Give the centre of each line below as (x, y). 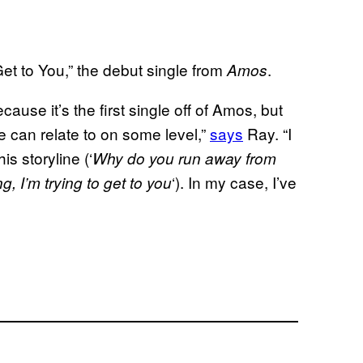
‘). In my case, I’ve (234, 181)
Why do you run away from (184, 158)
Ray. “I (267, 133)
